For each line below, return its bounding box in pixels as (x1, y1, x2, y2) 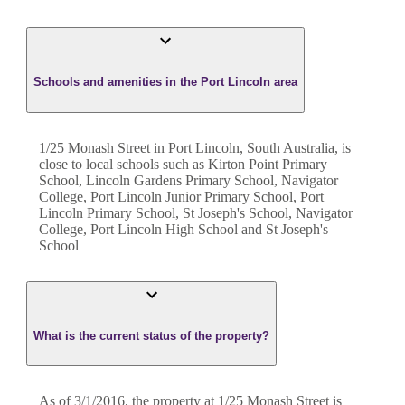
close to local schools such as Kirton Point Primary (39, 155, 327, 172)
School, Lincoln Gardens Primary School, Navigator (39, 172, 338, 188)
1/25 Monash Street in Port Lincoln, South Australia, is (39, 139, 351, 155)
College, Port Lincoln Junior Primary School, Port (39, 188, 324, 204)
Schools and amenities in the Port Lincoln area (33, 75, 297, 89)
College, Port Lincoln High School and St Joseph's (39, 221, 328, 237)
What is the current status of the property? (33, 328, 269, 343)
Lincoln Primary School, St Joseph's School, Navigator (39, 204, 353, 221)
